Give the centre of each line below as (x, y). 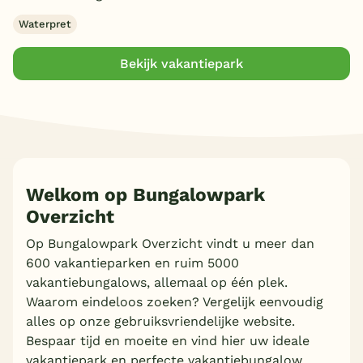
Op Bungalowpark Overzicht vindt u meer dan (170, 243)
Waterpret (45, 24)
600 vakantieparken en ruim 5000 (132, 263)
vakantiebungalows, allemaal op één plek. (157, 282)
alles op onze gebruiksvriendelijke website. (160, 321)
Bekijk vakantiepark (181, 63)
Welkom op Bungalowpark (145, 194)
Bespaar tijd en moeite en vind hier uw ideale (168, 340)
